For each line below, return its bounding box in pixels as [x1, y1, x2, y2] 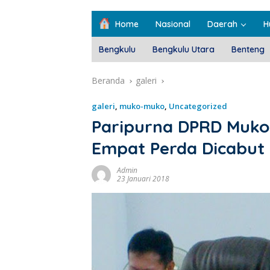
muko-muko [119, 101, 165, 112]
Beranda [92, 75, 125, 87]
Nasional [155, 19, 190, 30]
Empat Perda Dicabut [92, 137, 265, 159]
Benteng [231, 44, 265, 55]
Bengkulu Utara [152, 44, 215, 55]
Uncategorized [169, 101, 227, 112]
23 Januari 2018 [117, 174, 169, 184]
